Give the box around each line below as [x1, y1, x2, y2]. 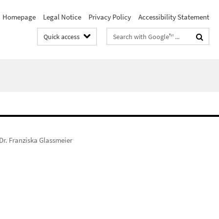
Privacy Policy [88, 12, 131, 22]
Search [107, 30, 128, 39]
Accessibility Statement [138, 12, 209, 22]
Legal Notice [43, 12, 81, 22]
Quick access [44, 32, 80, 41]
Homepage [2, 12, 36, 22]
